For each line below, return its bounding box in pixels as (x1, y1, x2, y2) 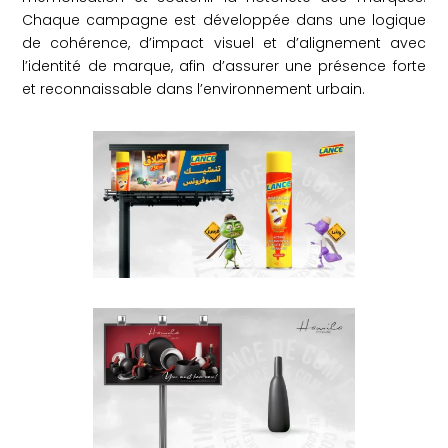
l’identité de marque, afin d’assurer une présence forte (22, 56, 426, 76)
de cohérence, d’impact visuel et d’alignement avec (22, 33, 426, 53)
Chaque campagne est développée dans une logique (22, 10, 426, 30)
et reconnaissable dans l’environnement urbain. (22, 79, 366, 99)
